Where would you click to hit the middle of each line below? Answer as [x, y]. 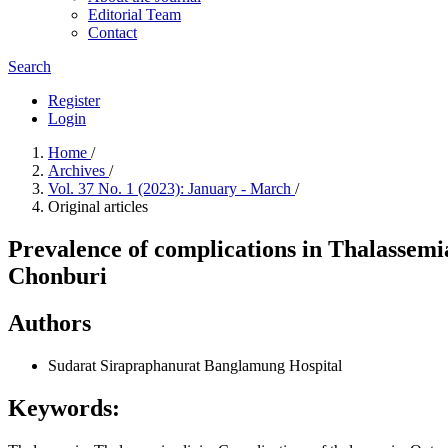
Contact [112, 32]
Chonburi [57, 275]
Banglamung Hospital [273, 365]
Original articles [98, 206]
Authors [49, 322]
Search [29, 66]
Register [74, 100]
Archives [78, 170]
